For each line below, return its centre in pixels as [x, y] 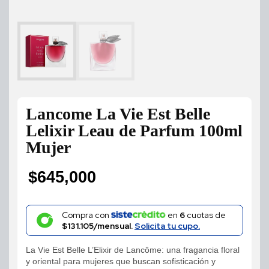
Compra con [86, 215]
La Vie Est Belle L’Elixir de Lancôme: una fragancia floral [133, 249]
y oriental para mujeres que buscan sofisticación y [121, 261]
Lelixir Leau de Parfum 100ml [134, 130]
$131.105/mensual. [98, 225]
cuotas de [205, 215]
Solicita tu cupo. [167, 225]
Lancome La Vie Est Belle [118, 113]
